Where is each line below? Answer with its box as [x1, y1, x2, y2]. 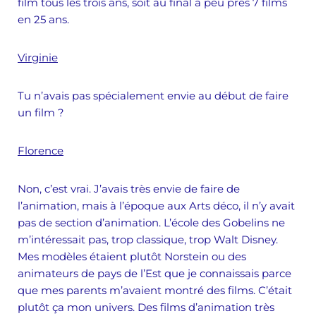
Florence [18, 144, 63, 157]
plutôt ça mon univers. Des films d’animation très [18, 300, 274, 314]
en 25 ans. [18, 13, 69, 26]
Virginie [18, 51, 58, 64]
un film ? [18, 106, 64, 119]
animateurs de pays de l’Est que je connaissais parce [18, 267, 291, 280]
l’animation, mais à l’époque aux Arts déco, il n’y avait [18, 199, 295, 212]
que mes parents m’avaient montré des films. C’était [18, 284, 292, 297]
